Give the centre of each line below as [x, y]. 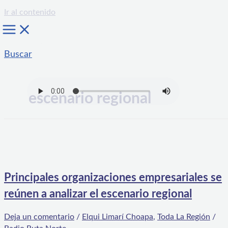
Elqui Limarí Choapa [118, 217]
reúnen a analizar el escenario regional [98, 194]
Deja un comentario [39, 217]
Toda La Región [184, 217]
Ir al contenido [30, 12]
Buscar [18, 54]
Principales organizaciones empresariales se [113, 178]
